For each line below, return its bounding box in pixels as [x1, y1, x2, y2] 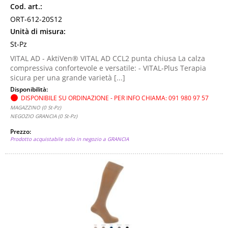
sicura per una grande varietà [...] [10, 73, 125, 82]
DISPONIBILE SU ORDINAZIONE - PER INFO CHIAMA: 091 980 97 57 [21, 94, 209, 102]
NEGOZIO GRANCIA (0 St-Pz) [10, 112, 77, 120]
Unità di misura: [10, 26, 66, 36]
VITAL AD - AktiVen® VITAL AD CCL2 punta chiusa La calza [10, 53, 205, 63]
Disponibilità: [10, 85, 49, 93]
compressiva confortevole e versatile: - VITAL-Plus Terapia [10, 63, 206, 73]
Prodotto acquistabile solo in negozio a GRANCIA [10, 135, 129, 142]
